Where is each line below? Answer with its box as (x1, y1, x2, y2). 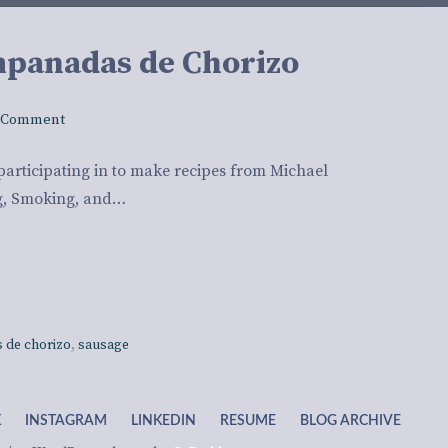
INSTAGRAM (25, 414, 107, 429)
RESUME (220, 414, 276, 429)
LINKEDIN (131, 414, 196, 429)
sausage (78, 337, 130, 355)
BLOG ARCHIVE (300, 414, 401, 429)
